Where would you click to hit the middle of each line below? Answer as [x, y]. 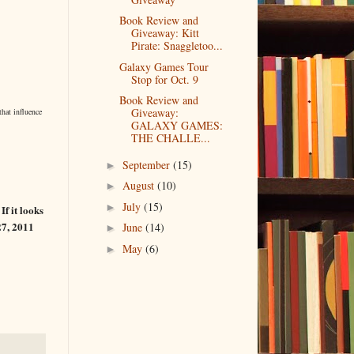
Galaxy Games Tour [164, 66]
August [139, 186]
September [147, 164]
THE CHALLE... [170, 138]
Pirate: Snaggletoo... [177, 46]
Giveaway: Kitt [165, 33]
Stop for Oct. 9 [164, 79]
